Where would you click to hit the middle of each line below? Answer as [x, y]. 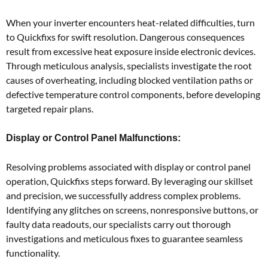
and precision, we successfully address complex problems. [123, 195]
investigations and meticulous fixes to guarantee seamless [124, 238]
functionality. [33, 252]
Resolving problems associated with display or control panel [128, 166]
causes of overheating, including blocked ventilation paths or [130, 80]
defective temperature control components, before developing [133, 94]
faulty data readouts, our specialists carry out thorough [118, 224]
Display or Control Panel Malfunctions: [93, 138]
